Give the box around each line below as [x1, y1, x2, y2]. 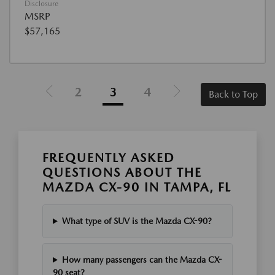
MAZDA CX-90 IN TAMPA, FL [42, 180, 231, 195]
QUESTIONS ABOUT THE [42, 165, 202, 180]
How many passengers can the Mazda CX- [61, 255, 222, 265]
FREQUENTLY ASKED [42, 150, 175, 165]
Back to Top [209, 88, 258, 100]
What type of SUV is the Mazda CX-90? [61, 216, 212, 226]
